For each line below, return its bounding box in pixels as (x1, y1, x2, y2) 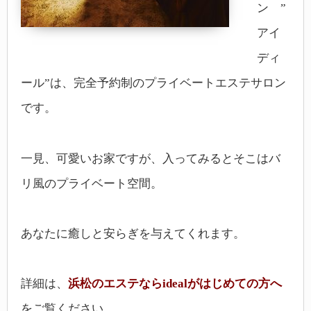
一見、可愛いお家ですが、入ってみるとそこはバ (21, 151, 280, 165)
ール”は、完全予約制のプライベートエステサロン (21, 76, 286, 90)
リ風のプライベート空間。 (21, 176, 162, 190)
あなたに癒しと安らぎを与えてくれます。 (21, 227, 245, 241)
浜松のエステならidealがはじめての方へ (68, 277, 282, 291)
